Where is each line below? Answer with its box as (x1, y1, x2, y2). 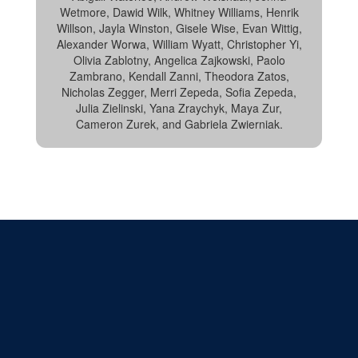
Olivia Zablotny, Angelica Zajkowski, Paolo (73, 52, 285, 68)
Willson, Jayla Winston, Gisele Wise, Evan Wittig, (56, 20, 302, 36)
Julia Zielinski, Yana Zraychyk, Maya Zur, (76, 100, 282, 116)
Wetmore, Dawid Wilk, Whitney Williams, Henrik (59, 4, 299, 20)
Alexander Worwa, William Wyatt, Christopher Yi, (56, 36, 302, 52)
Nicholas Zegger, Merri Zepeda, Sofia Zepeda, (62, 84, 296, 100)
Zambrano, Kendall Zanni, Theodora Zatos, (69, 68, 289, 84)
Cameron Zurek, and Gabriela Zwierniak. (75, 116, 283, 132)
